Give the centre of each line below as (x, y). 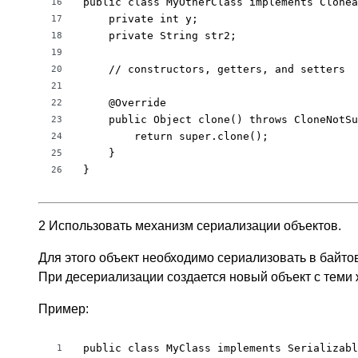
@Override (125, 103)
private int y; (141, 19)
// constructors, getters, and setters (214, 69)
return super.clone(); (176, 136)
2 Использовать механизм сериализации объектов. (190, 226)
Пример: (64, 309)
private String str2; (160, 36)
